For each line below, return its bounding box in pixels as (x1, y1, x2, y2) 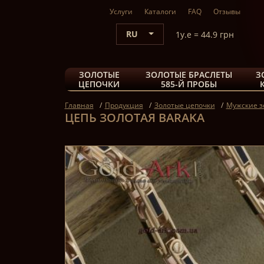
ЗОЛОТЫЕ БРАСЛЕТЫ (146, 69, 233, 80)
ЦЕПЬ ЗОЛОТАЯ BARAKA (64, 110, 204, 126)
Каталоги (144, 6, 176, 16)
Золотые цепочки (154, 100, 215, 110)
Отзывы (213, 6, 240, 16)
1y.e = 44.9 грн (175, 28, 234, 40)
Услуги (110, 6, 133, 16)
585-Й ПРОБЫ (161, 78, 217, 90)
